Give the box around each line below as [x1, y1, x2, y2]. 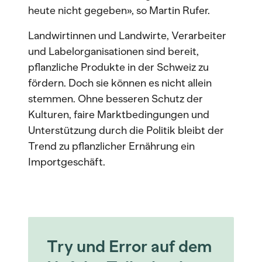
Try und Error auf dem [47, 236, 212, 256]
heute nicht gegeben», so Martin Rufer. [28, 4, 210, 17]
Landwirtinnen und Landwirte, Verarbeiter [28, 29, 226, 42]
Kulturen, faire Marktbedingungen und [28, 108, 209, 121]
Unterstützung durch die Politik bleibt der [28, 124, 224, 137]
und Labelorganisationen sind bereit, [28, 45, 199, 58]
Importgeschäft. [28, 156, 105, 168]
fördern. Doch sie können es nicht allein [28, 77, 212, 89]
